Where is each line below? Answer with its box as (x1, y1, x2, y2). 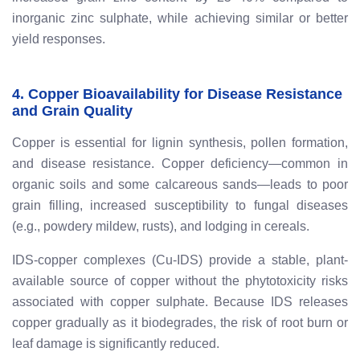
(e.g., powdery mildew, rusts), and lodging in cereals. (12, 219, 309, 234)
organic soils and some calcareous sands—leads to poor (12, 178, 348, 192)
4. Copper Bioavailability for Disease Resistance (12, 86, 342, 103)
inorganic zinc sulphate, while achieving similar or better (12, 11, 348, 26)
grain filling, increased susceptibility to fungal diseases (12, 198, 348, 213)
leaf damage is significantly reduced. (12, 337, 219, 351)
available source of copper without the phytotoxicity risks (12, 274, 348, 288)
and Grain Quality (12, 103, 133, 120)
